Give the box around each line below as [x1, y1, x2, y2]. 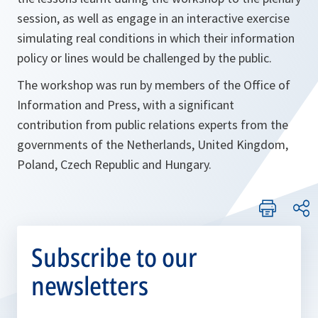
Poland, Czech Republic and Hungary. [17, 156, 212, 172]
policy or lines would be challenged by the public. [17, 50, 272, 66]
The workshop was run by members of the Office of [17, 77, 290, 93]
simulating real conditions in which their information [17, 30, 295, 46]
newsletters [31, 268, 148, 303]
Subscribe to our [31, 240, 197, 275]
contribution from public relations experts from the [17, 116, 288, 133]
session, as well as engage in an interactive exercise [17, 10, 290, 26]
